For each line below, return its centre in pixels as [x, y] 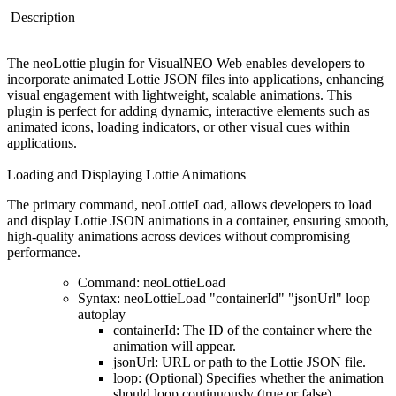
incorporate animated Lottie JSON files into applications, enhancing [195, 79]
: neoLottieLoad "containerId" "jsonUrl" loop [244, 298]
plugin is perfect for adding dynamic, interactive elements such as [188, 110]
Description [43, 17]
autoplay [102, 314]
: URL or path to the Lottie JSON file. [260, 362]
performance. [44, 252]
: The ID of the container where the [274, 330]
